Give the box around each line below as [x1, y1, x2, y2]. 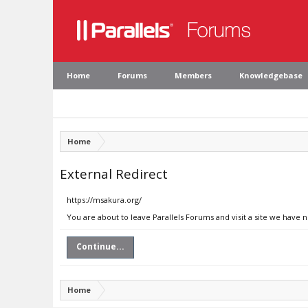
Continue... [76, 241, 124, 252]
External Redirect [60, 165, 168, 182]
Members [175, 70, 212, 80]
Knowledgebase [239, 70, 302, 80]
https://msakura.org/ [67, 195, 142, 205]
